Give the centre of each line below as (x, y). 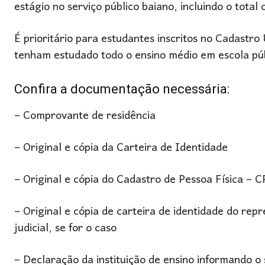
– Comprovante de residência (85, 116)
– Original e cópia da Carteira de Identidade (121, 148)
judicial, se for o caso (65, 229)
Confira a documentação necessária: (122, 89)
